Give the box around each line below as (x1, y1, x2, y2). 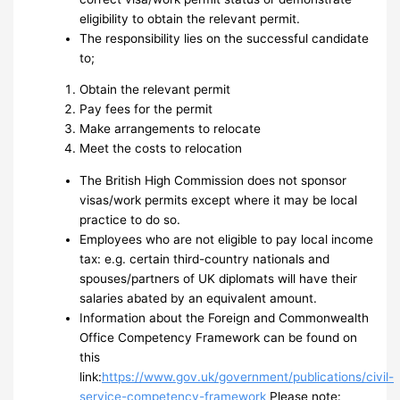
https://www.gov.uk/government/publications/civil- (102, 370, 395, 385)
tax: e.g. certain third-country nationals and (79, 252, 330, 267)
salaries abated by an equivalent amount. (79, 291, 321, 306)
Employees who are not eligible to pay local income (79, 232, 374, 247)
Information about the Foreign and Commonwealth (79, 311, 370, 326)
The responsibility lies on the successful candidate (79, 30, 370, 46)
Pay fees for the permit (79, 102, 213, 117)
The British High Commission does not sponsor (79, 173, 347, 188)
